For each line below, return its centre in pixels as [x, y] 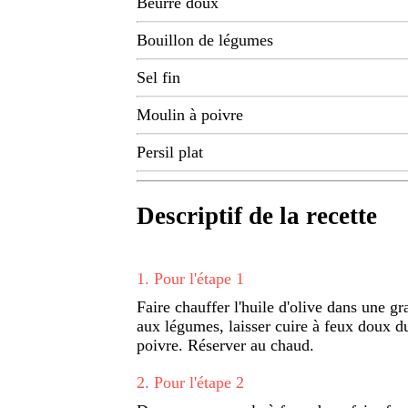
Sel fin [158, 78]
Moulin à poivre [190, 115]
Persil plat [170, 153]
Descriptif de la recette [257, 216]
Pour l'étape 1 [199, 278]
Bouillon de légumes [205, 41]
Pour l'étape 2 [199, 382]
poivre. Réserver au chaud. [225, 345]
